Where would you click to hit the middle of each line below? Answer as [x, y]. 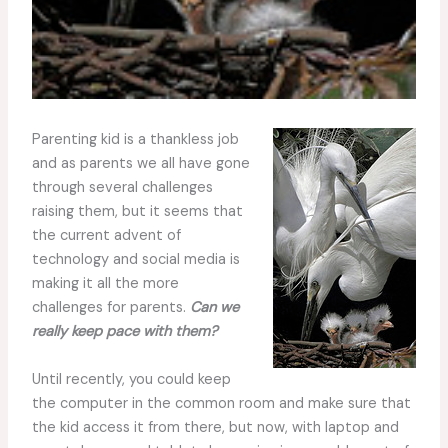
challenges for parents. [110, 308]
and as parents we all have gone [140, 164]
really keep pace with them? [124, 332]
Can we [214, 308]
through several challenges [122, 188]
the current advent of [106, 236]
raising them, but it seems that [137, 212]
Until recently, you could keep [131, 379]
